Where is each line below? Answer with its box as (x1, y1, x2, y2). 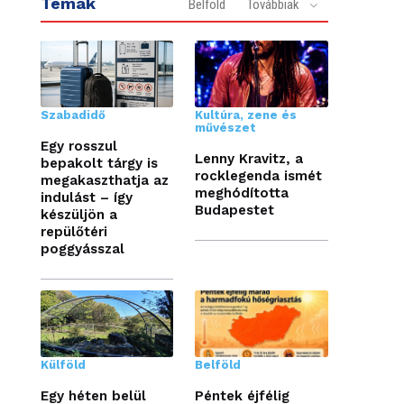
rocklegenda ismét (195, 167, 323, 184)
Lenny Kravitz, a (195, 150, 304, 167)
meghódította (195, 184, 289, 201)
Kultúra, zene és (195, 107, 298, 122)
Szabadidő (40, 107, 106, 122)
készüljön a (40, 206, 117, 223)
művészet (195, 120, 257, 134)
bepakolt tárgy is (40, 154, 158, 171)
